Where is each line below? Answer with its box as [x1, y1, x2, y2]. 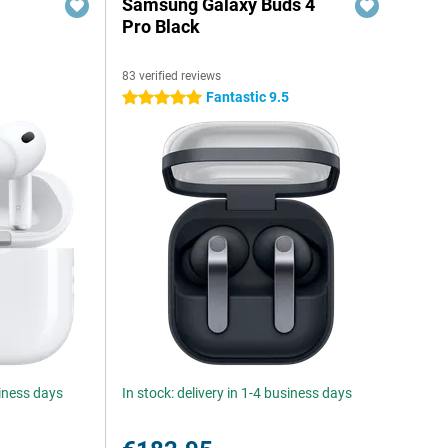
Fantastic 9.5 [206, 89, 290, 105]
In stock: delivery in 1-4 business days [122, 385, 353, 401]
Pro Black [122, 16, 201, 37]
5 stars [122, 90, 166, 106]
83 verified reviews [122, 69, 222, 83]
